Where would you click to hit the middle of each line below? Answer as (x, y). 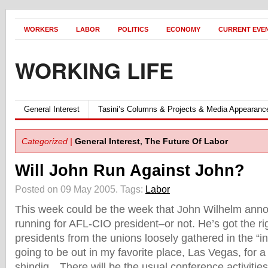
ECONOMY (183, 29)
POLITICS (133, 29)
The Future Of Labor (186, 141)
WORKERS (41, 29)
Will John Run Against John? (130, 170)
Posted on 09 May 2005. (68, 189)
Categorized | (47, 141)
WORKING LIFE (94, 70)
